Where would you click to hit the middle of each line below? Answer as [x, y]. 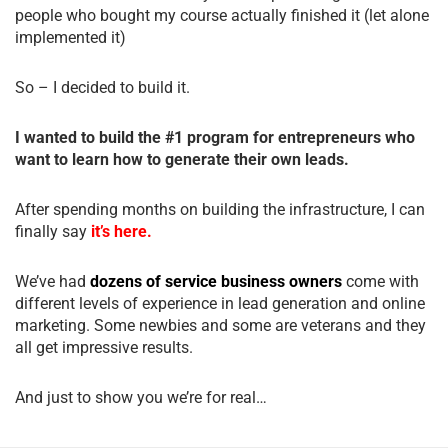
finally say [53, 231]
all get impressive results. [104, 347]
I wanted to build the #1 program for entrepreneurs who [215, 137]
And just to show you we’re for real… [143, 397]
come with [380, 281]
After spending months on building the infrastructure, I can [220, 209]
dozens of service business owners [216, 281]
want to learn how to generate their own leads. [182, 159]
